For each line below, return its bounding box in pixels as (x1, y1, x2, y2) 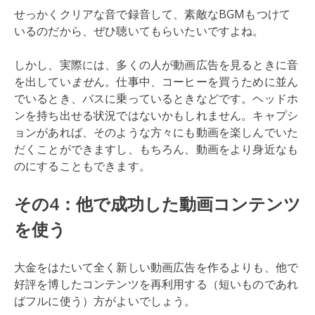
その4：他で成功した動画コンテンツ (14, 192, 301, 215)
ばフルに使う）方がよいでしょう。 (14, 293, 199, 309)
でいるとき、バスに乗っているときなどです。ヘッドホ (14, 91, 299, 106)
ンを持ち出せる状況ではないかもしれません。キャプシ (14, 108, 299, 123)
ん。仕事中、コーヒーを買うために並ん (94, 74, 299, 89)
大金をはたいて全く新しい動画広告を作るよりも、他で (14, 259, 298, 275)
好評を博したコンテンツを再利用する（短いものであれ (14, 276, 298, 292)
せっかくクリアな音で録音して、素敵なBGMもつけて (14, 6, 290, 22)
